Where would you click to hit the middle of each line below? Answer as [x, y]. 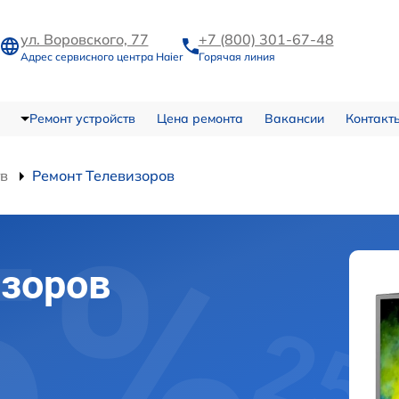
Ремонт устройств [82, 118]
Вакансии [294, 118]
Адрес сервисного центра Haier [101, 57]
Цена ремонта [199, 118]
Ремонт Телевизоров [103, 175]
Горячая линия [236, 57]
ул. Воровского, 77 [84, 40]
